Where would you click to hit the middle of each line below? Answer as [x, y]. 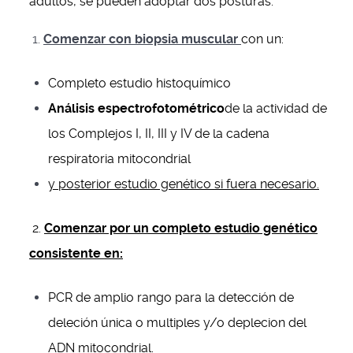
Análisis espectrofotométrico [136, 108]
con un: [262, 39]
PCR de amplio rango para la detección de [171, 297]
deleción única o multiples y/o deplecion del [177, 323]
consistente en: [76, 253]
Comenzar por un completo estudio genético [181, 228]
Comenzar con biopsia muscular [141, 39]
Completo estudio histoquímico [139, 83]
